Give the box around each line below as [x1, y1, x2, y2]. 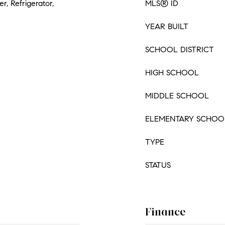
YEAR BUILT [145, 22, 188, 31]
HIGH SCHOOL [145, 68, 199, 77]
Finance [145, 205, 186, 218]
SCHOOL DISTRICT [145, 45, 214, 54]
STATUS [145, 160, 171, 170]
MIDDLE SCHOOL [145, 91, 209, 100]
